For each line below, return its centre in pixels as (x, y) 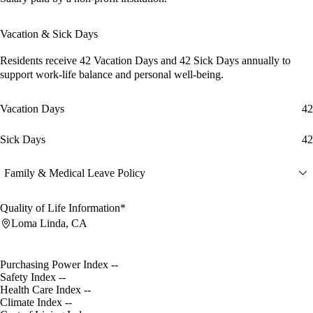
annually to (266, 61)
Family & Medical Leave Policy (75, 173)
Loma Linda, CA (49, 224)
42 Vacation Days (120, 61)
